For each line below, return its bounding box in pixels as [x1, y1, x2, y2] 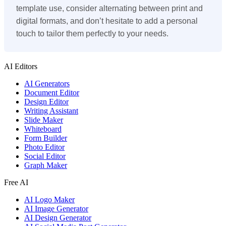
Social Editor [24, 151, 66, 160]
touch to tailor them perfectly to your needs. [16, 29, 168, 38]
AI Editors [4, 62, 37, 71]
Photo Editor [24, 142, 65, 151]
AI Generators [24, 79, 70, 88]
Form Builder [24, 133, 67, 142]
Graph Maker [24, 160, 67, 169]
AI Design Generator [24, 213, 91, 222]
